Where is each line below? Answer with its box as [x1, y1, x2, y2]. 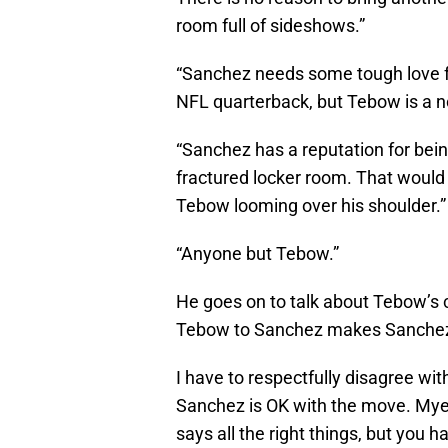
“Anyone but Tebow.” [176, 243, 339, 265]
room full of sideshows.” [176, 15, 365, 37]
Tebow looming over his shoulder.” [176, 195, 446, 217]
